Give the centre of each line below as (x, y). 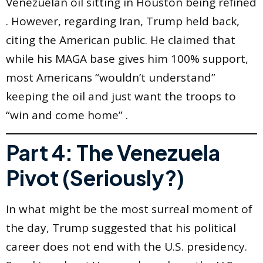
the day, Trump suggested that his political (121, 228)
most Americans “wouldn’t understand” (111, 78)
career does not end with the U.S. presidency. (127, 247)
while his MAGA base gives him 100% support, (127, 59)
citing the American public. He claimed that (121, 40)
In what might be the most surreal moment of (129, 209)
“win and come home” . (67, 115)
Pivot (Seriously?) (95, 178)
